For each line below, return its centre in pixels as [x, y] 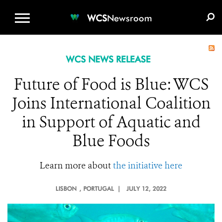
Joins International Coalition [111, 103]
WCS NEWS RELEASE [108, 59]
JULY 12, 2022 [146, 189]
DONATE [127, 8]
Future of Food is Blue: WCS [111, 84]
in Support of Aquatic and [111, 122]
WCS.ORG [79, 8]
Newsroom [130, 18]
